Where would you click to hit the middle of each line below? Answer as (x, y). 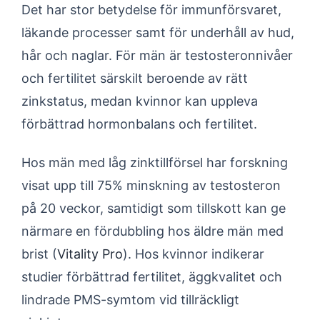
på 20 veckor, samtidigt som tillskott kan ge (154, 208)
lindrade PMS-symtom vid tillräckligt (130, 300)
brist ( (39, 254)
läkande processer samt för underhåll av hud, (158, 32)
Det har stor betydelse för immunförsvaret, (151, 10)
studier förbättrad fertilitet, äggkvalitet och (152, 277)
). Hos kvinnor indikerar (194, 254)
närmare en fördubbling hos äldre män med (152, 231)
